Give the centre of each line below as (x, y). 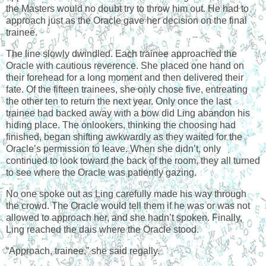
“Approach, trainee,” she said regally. (83, 251)
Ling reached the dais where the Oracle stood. (102, 229)
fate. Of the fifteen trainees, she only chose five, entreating (127, 90)
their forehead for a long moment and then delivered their (125, 78)
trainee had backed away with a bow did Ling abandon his (128, 113)
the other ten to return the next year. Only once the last (118, 102)
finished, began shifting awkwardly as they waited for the (124, 137)
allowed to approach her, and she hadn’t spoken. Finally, (124, 217)
